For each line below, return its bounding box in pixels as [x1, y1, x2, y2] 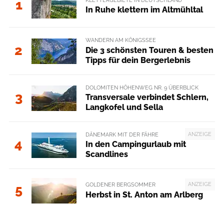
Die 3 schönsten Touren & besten [85, 45, 213, 55]
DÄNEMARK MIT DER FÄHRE [85, 130, 158, 138]
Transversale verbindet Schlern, [85, 92, 208, 102]
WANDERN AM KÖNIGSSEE [85, 36, 156, 44]
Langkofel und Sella [85, 102, 163, 112]
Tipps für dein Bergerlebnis [85, 55, 190, 65]
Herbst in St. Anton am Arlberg [85, 189, 203, 199]
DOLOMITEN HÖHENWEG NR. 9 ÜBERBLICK [85, 83, 198, 91]
